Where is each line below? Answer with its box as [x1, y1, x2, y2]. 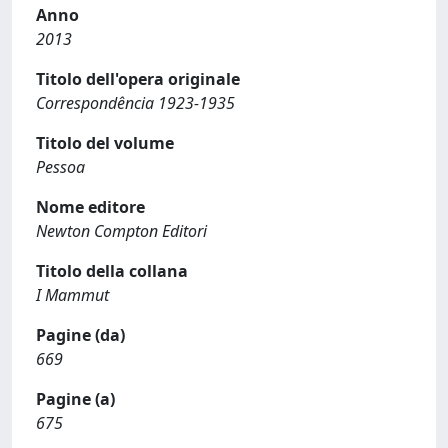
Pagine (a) [36, 388, 115, 410]
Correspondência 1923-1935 [36, 92, 235, 114]
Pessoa [36, 156, 85, 178]
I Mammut [36, 284, 109, 306]
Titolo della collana [36, 260, 188, 282]
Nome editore [36, 196, 145, 218]
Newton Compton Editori [36, 220, 207, 242]
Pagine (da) [36, 324, 125, 346]
